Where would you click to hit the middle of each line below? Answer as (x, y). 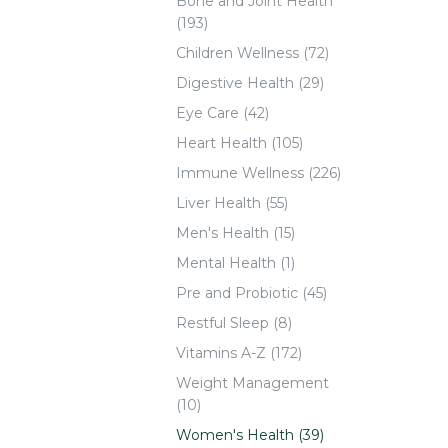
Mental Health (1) (235, 262)
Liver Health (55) (232, 202)
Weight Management (252, 382)
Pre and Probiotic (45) (251, 292)
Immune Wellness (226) (258, 172)
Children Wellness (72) (252, 52)
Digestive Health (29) (250, 82)
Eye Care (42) (222, 112)
